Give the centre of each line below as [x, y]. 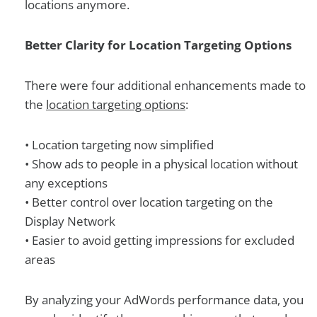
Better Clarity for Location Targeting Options [158, 45]
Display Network [70, 221]
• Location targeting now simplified [119, 145]
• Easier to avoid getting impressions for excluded [160, 240]
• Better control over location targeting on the [149, 202]
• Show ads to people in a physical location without [161, 164]
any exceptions [66, 183]
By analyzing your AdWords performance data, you [164, 300]
